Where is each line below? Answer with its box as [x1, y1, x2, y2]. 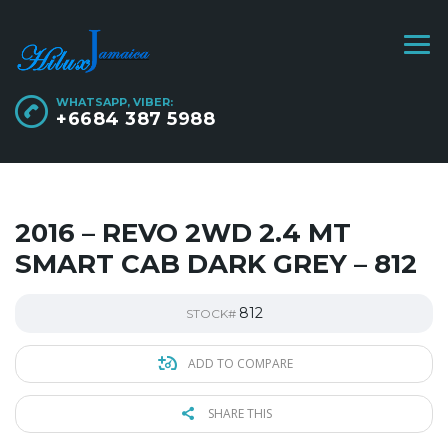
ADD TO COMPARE [184, 354, 293, 372]
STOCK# [185, 305, 239, 321]
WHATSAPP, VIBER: [56, 94, 173, 109]
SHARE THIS [205, 404, 272, 422]
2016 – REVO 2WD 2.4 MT [15, 216, 351, 249]
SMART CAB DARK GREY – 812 [15, 247, 417, 280]
